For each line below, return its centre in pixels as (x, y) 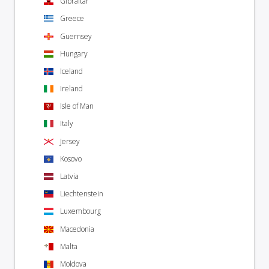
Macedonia (77, 229)
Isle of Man (77, 106)
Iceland (71, 71)
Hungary (74, 53)
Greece (72, 19)
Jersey (70, 141)
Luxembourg (80, 211)
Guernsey (76, 36)
